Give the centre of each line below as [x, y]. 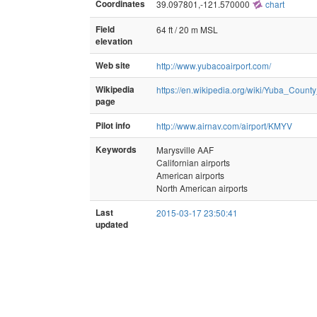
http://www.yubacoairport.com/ [214, 65]
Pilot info [113, 125]
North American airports [202, 188]
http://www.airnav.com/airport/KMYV [224, 125]
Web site [113, 65]
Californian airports [193, 162]
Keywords [116, 149]
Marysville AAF [185, 149]
